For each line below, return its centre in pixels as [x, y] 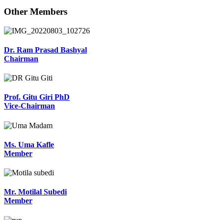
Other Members [36, 11]
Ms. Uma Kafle [29, 144]
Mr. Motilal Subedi [35, 192]
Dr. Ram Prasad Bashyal [45, 50]
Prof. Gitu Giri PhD [37, 97]
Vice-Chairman [29, 106]
